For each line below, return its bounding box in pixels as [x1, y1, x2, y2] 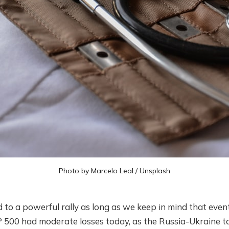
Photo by [58, 166, 91, 175]
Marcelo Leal [90, 166, 133, 175]
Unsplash [139, 166, 170, 175]
